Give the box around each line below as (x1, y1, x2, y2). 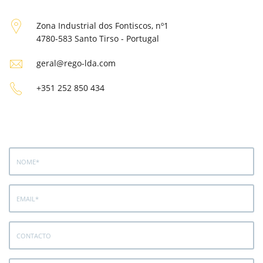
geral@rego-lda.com (36, 58, 116, 69)
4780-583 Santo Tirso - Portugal (36, 33, 159, 45)
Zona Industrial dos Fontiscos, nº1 (36, 20, 168, 32)
